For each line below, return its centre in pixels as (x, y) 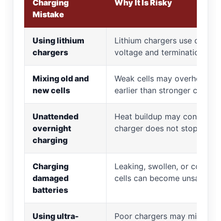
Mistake (48, 15)
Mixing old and (61, 79)
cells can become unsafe (161, 178)
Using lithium (58, 41)
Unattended (55, 117)
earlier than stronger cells (162, 91)
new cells (51, 91)
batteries (50, 190)
